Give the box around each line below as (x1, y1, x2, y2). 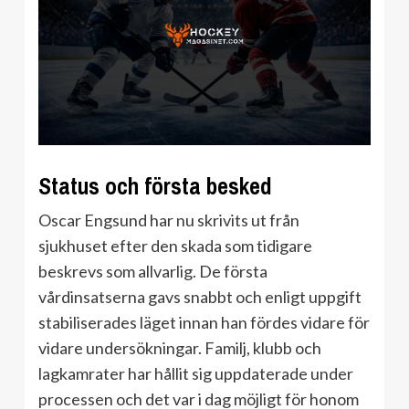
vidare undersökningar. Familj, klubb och (38, 338, 321, 359)
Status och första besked (38, 171, 272, 203)
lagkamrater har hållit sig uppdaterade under (38, 363, 353, 384)
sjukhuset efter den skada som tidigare (38, 236, 312, 257)
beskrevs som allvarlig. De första (38, 261, 267, 282)
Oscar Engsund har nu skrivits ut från (38, 210, 299, 231)
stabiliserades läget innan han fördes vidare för (38, 312, 370, 333)
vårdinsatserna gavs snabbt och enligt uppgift (38, 287, 362, 308)
